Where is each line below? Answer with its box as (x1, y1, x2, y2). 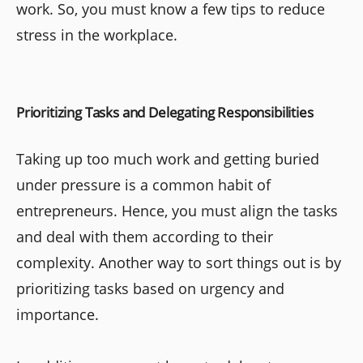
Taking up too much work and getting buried (16, 148, 319, 169)
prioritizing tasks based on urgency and (16, 278, 284, 298)
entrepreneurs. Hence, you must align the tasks (16, 200, 338, 220)
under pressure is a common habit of (16, 174, 271, 194)
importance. (16, 304, 99, 324)
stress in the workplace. (16, 24, 177, 45)
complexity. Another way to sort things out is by (16, 252, 341, 272)
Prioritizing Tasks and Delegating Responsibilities (16, 102, 314, 122)
